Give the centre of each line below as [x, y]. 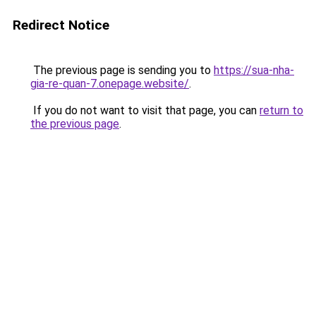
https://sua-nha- [254, 70]
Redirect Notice [61, 25]
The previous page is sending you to [122, 70]
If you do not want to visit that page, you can [145, 110]
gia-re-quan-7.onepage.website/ [110, 84]
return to [281, 110]
